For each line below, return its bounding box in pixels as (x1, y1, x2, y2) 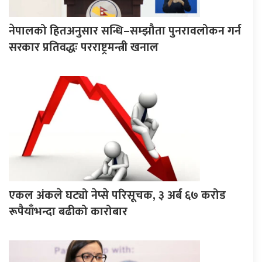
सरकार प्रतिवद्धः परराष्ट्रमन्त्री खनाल (9, 37, 158, 57)
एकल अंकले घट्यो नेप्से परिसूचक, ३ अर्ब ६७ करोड (9, 185, 226, 205)
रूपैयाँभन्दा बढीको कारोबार (9, 201, 127, 222)
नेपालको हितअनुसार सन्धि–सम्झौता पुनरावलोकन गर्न (9, 20, 241, 41)
